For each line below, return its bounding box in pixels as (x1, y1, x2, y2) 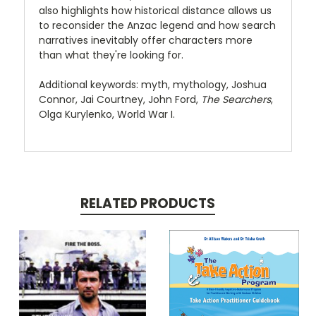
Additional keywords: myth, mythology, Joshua (39, 78, 267, 92)
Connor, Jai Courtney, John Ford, (39, 92, 201, 107)
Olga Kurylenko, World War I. (39, 107, 175, 122)
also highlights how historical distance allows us (39, 4, 272, 18)
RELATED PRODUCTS (80, 194, 215, 214)
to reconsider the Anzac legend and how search (39, 18, 276, 33)
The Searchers (201, 92, 271, 107)
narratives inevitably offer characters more (39, 33, 253, 48)
